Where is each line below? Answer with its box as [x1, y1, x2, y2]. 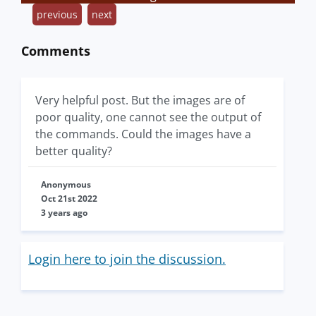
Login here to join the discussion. [28, 250, 226, 268]
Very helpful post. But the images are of [35, 92, 245, 109]
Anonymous [41, 178, 91, 191]
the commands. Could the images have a [35, 126, 251, 142]
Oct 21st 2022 [41, 193, 97, 205]
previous [37, 8, 78, 22]
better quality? [35, 143, 112, 159]
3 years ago [41, 207, 87, 219]
